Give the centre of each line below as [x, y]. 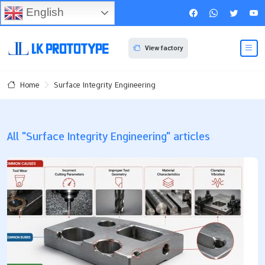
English [43, 12]
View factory [164, 48]
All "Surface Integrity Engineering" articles [109, 136]
